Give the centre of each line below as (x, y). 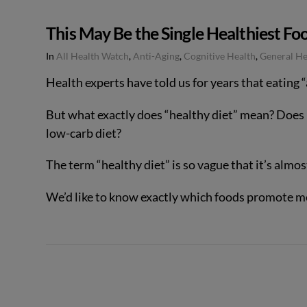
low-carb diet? (84, 133)
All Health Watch (93, 56)
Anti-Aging (157, 56)
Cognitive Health (220, 56)
